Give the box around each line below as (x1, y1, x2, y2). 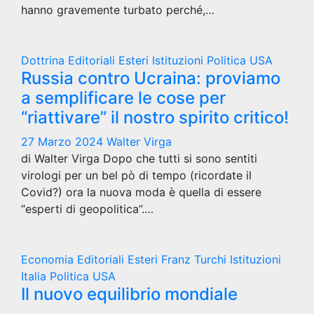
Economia (21, 252, 77, 266)
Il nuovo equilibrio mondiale (21, 283, 238, 304)
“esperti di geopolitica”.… (21, 201, 153, 216)
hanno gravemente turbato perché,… (21, 2, 214, 17)
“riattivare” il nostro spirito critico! (21, 107, 289, 128)
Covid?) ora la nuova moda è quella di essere (21, 184, 261, 199)
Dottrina (21, 53, 68, 67)
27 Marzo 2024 (21, 134, 107, 149)
